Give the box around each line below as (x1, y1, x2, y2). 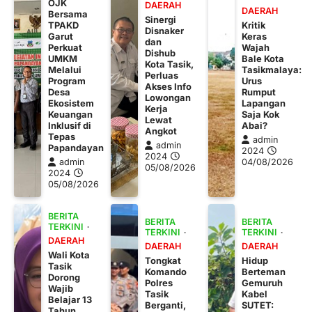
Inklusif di (47, 119, 91, 131)
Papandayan (47, 141, 104, 153)
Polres (145, 276, 173, 288)
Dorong (47, 271, 80, 283)
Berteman (242, 265, 286, 277)
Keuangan (47, 108, 93, 120)
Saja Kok (242, 108, 280, 120)
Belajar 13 (47, 293, 92, 305)
